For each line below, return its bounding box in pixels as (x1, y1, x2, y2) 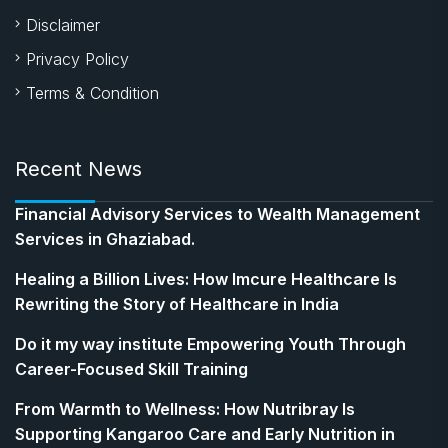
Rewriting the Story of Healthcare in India (15, 294, 339, 314)
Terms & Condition (26, 83, 159, 103)
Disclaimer (26, 15, 100, 35)
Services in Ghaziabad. (15, 229, 195, 249)
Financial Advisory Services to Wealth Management (15, 204, 420, 224)
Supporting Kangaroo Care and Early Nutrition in (15, 424, 395, 444)
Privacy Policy (26, 49, 129, 69)
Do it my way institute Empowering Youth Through (15, 334, 406, 354)
